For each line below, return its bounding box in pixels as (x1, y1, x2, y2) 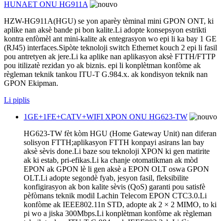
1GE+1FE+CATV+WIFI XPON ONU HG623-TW (24, 112, 187, 121)
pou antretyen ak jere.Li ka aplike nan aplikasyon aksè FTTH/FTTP (4, 52, 215, 61)
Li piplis (4, 95, 30, 104)
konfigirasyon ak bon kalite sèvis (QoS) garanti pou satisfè (24, 182, 205, 191)
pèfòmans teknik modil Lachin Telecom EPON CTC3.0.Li (24, 191, 207, 200)
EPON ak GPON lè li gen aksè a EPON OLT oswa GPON (24, 164, 209, 173)
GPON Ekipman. (4, 78, 58, 87)
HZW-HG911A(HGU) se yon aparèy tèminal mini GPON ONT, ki (4, 16, 214, 25)
